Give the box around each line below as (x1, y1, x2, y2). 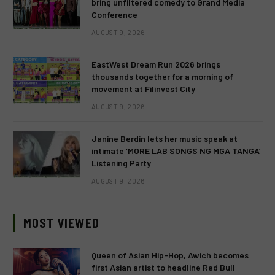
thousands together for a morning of (91, 71, 233, 82)
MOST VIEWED (23, 215, 99, 231)
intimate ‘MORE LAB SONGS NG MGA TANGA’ (91, 145, 261, 157)
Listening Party (91, 158, 151, 169)
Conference (91, 9, 137, 20)
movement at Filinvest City (91, 83, 195, 95)
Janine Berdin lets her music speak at (91, 133, 238, 144)
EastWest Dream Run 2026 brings (91, 59, 220, 70)
